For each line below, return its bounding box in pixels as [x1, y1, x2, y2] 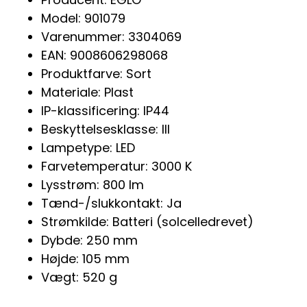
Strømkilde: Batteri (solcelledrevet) [41, 212, 254, 230]
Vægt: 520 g [41, 268, 117, 286]
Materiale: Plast [41, 83, 134, 101]
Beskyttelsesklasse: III [41, 120, 170, 138]
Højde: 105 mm [41, 249, 130, 267]
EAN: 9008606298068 [41, 46, 168, 64]
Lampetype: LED [41, 138, 135, 156]
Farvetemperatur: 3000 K [41, 157, 192, 175]
